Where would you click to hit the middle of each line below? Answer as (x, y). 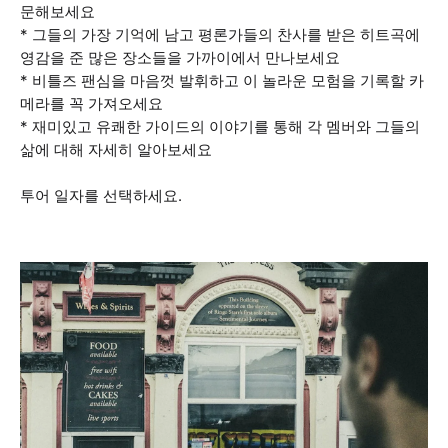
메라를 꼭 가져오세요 (91, 103)
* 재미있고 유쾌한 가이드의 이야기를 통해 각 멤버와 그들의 (220, 126)
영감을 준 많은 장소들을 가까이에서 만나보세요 (180, 57)
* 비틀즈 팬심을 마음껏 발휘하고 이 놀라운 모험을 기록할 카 (222, 80)
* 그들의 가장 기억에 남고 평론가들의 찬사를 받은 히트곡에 (220, 34)
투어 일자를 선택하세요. (101, 195)
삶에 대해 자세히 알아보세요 (116, 149)
